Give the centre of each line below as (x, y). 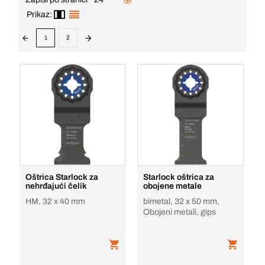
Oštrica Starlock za (62, 177)
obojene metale (173, 186)
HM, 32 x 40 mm (55, 201)
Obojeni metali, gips (180, 212)
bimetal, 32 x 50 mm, (182, 201)
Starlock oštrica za (179, 177)
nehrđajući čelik (56, 186)
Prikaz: (39, 14)
